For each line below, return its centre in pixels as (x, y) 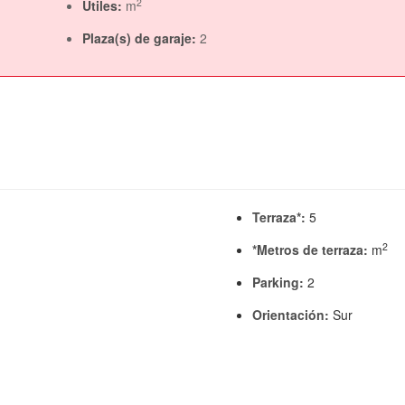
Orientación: (292, 314)
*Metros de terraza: (312, 249)
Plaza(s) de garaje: (141, 38)
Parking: (280, 282)
